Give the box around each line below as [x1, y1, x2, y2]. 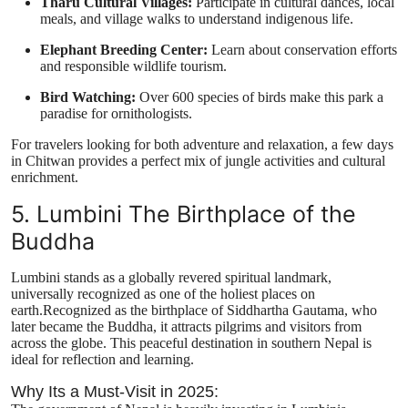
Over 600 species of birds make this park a [136, 89, 383, 106]
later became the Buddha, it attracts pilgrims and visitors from [11, 319, 362, 335]
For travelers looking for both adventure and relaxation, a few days [11, 137, 393, 153]
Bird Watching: [40, 89, 136, 106]
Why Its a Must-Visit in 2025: [11, 382, 219, 402]
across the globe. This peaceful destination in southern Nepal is [11, 335, 372, 352]
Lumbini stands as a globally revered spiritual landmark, [11, 270, 331, 286]
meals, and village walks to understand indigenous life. [40, 11, 353, 27]
